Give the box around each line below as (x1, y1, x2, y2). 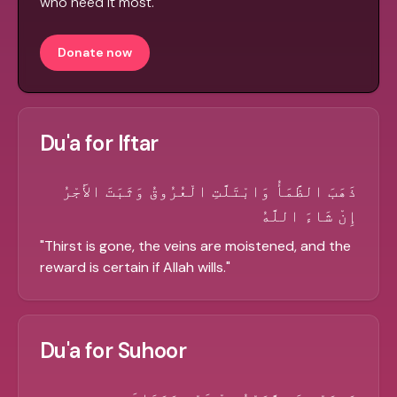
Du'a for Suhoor (40, 337, 186, 365)
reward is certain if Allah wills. (40, 258, 226, 277)
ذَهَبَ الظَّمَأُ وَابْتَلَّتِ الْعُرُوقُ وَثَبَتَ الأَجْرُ (62, 181, 357, 203)
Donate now (58, 44, 132, 61)
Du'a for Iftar (40, 129, 159, 158)
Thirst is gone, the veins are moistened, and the (44, 237, 351, 256)
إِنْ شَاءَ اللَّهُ (261, 206, 357, 228)
